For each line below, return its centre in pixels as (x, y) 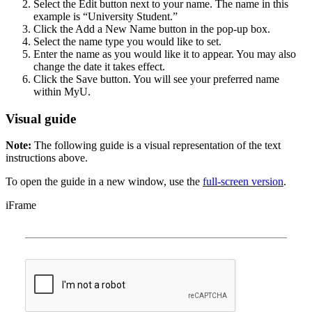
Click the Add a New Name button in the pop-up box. (152, 29)
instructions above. (47, 158)
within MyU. (62, 91)
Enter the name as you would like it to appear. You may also (165, 54)
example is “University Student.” (106, 16)
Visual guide (41, 118)
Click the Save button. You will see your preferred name (156, 79)
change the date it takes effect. (99, 66)
